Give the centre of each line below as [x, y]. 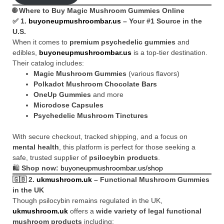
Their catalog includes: [48, 63]
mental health [36, 147]
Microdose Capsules [68, 105]
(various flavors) [153, 73]
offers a [82, 211]
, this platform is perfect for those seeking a [127, 147]
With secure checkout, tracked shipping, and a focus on [100, 136]
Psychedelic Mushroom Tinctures [91, 115]
